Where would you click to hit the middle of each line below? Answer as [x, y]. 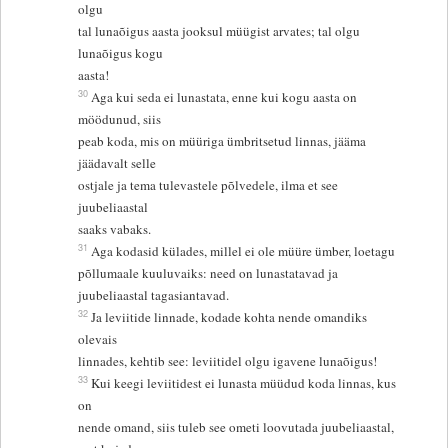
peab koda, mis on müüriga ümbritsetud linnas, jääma [222, 141]
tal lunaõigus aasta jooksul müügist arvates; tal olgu [219, 31]
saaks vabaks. [115, 229]
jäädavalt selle [119, 163]
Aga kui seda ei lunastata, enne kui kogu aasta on [224, 97]
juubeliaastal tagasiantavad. [154, 295]
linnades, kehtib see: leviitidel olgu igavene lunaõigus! [228, 361]
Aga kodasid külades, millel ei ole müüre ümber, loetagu [245, 251]
